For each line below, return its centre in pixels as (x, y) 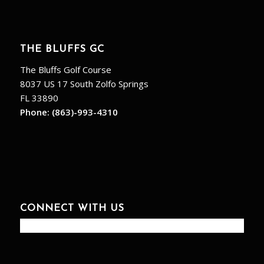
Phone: (36, 112)
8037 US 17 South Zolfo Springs (84, 83)
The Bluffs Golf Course (65, 69)
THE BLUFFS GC (62, 50)
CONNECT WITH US (72, 209)
